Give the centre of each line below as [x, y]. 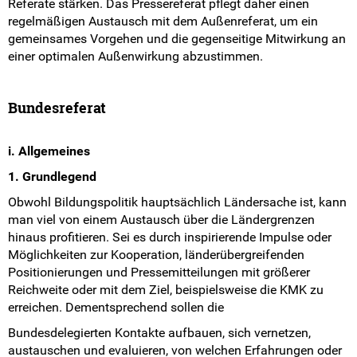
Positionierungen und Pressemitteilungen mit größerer [159, 273]
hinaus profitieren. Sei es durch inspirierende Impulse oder [170, 237]
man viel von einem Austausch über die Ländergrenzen [161, 220]
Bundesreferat [57, 108]
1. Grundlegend [52, 177]
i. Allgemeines [49, 151]
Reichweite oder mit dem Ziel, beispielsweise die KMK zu [166, 290]
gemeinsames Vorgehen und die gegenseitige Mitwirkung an [177, 39]
